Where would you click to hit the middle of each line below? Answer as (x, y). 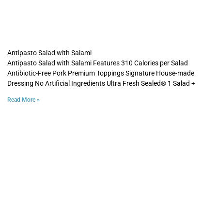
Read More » (23, 100)
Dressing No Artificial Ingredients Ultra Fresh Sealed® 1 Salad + (101, 83)
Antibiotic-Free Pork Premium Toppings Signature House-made (101, 73)
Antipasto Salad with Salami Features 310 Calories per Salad (98, 63)
